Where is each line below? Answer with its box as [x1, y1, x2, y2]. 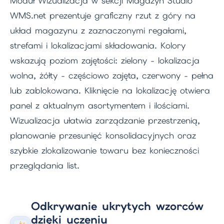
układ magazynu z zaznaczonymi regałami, [10, 24, 186, 36]
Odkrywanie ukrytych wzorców [31, 199, 203, 214]
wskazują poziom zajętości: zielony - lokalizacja [10, 54, 199, 66]
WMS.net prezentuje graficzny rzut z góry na [10, 9, 195, 21]
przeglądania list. [10, 159, 79, 171]
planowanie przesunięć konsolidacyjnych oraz [10, 129, 196, 141]
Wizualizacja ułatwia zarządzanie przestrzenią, [10, 114, 200, 126]
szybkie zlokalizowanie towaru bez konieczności [10, 144, 199, 156]
